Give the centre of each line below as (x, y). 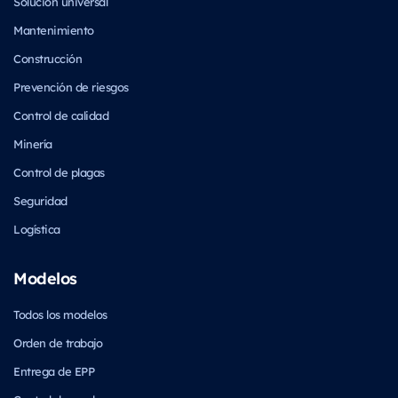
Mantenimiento (54, 29)
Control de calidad (61, 115)
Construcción (48, 58)
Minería (33, 143)
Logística (37, 228)
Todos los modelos (60, 314)
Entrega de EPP (54, 370)
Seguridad (40, 200)
